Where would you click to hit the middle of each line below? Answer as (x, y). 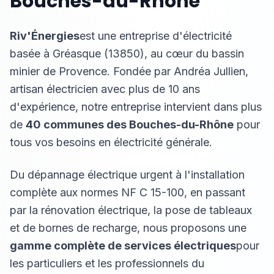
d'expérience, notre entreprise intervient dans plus (136, 107)
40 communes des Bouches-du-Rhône (130, 124)
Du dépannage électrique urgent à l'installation (127, 175)
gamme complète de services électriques (123, 246)
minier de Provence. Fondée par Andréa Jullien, (129, 71)
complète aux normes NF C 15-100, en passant (128, 192)
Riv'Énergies (45, 36)
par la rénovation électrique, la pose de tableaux (131, 210)
